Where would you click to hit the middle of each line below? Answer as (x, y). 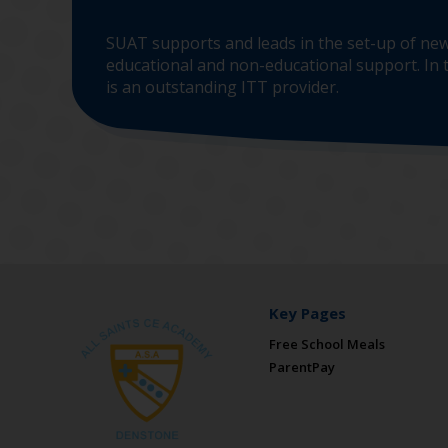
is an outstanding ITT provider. (222, 87)
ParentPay (301, 367)
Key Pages (307, 313)
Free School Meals (326, 344)
